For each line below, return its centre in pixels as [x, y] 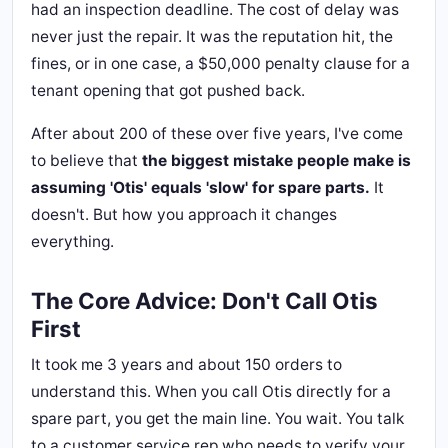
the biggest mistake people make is [276, 160]
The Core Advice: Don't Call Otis [204, 300]
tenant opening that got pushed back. [168, 90]
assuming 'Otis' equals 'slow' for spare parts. [200, 187]
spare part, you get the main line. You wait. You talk [217, 418]
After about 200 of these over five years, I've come [217, 133]
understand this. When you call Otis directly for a [211, 391]
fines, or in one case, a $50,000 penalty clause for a [220, 63]
